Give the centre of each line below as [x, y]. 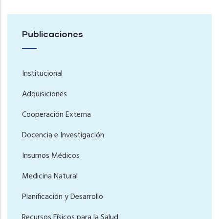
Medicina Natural [50, 177]
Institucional [42, 74]
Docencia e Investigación [63, 136]
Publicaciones [53, 34]
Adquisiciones [44, 95]
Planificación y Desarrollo [63, 197]
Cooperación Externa [56, 115]
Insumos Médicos [51, 156]
